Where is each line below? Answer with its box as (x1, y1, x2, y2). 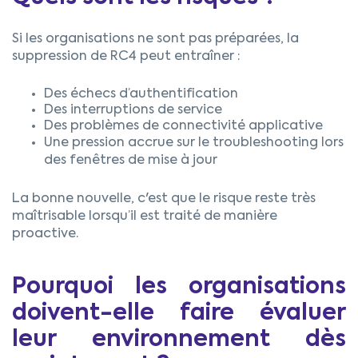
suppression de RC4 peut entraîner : (12, 50, 241, 63)
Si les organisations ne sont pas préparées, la (12, 32, 299, 46)
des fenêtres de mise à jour (44, 153, 217, 167)
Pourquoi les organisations (12, 275, 346, 298)
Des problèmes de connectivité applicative (44, 119, 323, 133)
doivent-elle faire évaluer (12, 301, 346, 324)
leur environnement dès (12, 328, 346, 351)
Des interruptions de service (44, 103, 222, 117)
